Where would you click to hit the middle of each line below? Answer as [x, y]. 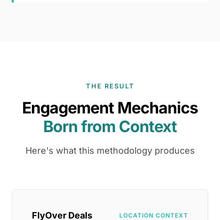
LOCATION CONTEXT [154, 215]
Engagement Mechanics [110, 108]
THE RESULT [110, 86]
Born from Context [110, 126]
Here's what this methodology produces [110, 151]
